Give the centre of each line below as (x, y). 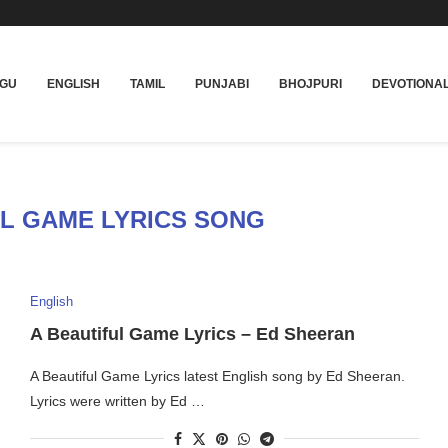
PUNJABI (222, 83)
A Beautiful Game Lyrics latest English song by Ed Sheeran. (217, 375)
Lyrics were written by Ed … (117, 400)
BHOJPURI (310, 83)
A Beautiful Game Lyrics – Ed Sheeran (192, 333)
